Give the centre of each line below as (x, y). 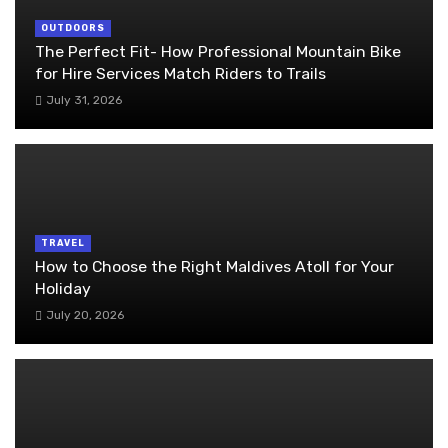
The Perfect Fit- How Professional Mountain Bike (218, 51)
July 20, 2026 (84, 315)
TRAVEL (63, 242)
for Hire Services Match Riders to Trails (180, 73)
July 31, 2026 (83, 100)
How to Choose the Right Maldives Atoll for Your (214, 266)
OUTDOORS (73, 27)
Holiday (63, 288)
